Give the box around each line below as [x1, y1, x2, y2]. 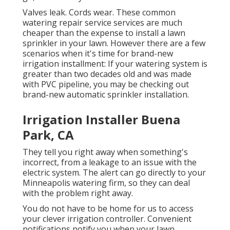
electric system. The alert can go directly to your [23, 167, 206, 179]
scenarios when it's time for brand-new [23, 48, 173, 60]
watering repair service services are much [23, 17, 182, 29]
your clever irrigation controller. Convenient [23, 213, 191, 225]
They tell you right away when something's [23, 146, 188, 158]
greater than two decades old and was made [23, 68, 191, 80]
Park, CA [23, 126, 74, 144]
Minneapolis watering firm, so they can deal [23, 177, 190, 189]
